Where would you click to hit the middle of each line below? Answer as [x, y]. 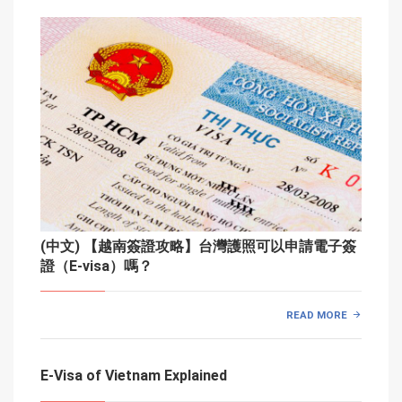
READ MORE [317, 315]
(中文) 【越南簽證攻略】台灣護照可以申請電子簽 [198, 246]
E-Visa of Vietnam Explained [134, 376]
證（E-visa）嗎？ [96, 266]
